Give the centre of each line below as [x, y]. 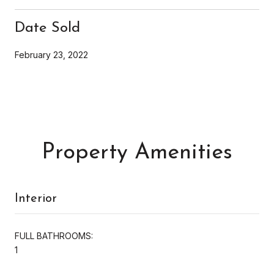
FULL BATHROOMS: [54, 235]
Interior [36, 198]
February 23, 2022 [51, 54]
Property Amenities [137, 153]
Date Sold [47, 28]
